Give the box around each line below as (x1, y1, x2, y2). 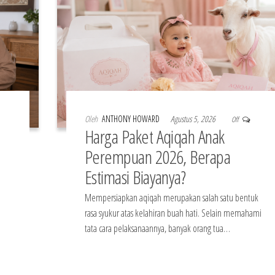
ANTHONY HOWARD (101, 112, 161, 125)
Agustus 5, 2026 (170, 112, 217, 125)
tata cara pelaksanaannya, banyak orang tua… (84, 221, 230, 235)
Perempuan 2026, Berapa (84, 144, 231, 169)
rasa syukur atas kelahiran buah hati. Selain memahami (84, 206, 261, 220)
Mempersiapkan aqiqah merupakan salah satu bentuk (84, 190, 258, 204)
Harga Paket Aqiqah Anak (84, 123, 225, 149)
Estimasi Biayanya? (84, 164, 186, 190)
